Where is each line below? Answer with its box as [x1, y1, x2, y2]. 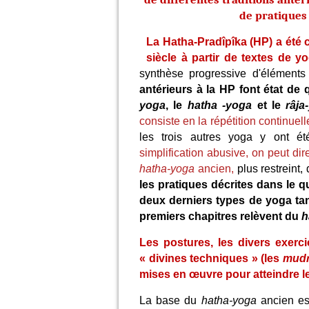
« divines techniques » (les [139, 252, 283, 264]
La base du [139, 295, 201, 306]
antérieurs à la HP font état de [139, 83, 300, 95]
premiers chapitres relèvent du [139, 210, 301, 222]
